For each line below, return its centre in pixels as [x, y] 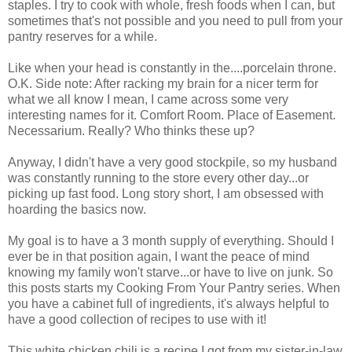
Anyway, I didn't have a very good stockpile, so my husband [172, 162]
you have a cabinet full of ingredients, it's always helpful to [169, 303]
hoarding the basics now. [77, 209]
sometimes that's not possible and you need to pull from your [175, 20]
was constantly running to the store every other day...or [158, 178]
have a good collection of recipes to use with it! [137, 319]
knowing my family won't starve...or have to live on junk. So [170, 272]
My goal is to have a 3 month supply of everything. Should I [171, 240]
